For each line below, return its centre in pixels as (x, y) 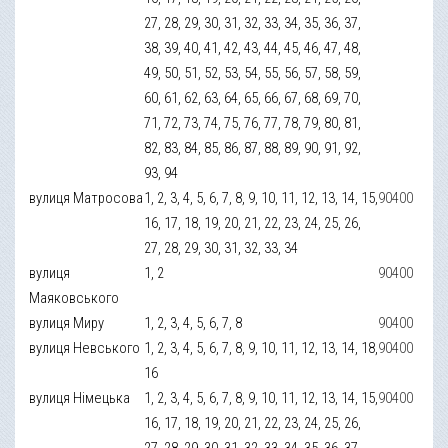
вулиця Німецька (80, 397)
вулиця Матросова (86, 197)
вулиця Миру (67, 322)
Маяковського (74, 297)
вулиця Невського (85, 347)
